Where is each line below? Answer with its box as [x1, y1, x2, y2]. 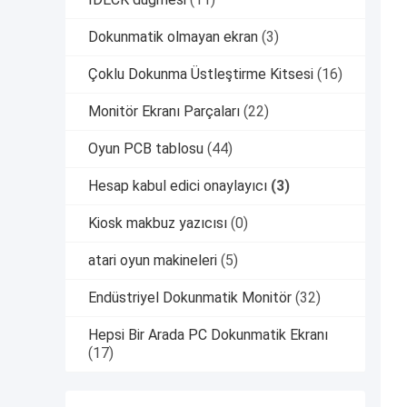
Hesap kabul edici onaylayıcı [88, 177, 267, 195]
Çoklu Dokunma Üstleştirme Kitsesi [88, 65, 313, 84]
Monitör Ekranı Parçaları [88, 103, 240, 121]
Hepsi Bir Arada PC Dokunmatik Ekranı [88, 326, 328, 344]
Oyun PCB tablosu [88, 140, 203, 158]
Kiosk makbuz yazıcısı [88, 214, 227, 233]
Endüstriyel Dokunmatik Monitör [88, 289, 292, 307]
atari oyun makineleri [88, 252, 217, 270]
